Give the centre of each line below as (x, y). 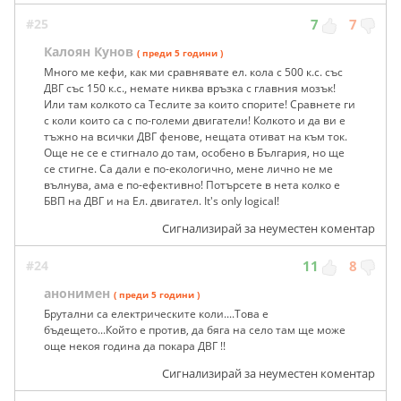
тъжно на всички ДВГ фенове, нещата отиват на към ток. (196, 136)
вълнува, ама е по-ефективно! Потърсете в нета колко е (192, 184)
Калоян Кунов (89, 51)
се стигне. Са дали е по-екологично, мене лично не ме (188, 168)
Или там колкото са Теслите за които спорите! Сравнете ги (200, 104)
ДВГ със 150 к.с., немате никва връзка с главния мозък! (190, 88)
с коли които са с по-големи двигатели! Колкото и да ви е (195, 120)
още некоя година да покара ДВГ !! (135, 346)
